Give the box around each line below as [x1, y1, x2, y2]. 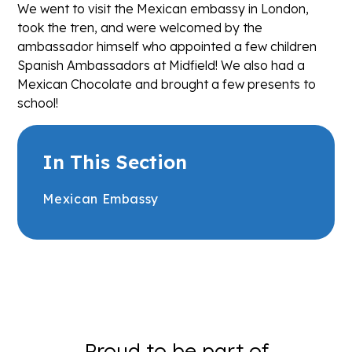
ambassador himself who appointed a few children [17, 38, 317, 55]
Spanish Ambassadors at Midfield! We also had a [17, 57, 306, 74]
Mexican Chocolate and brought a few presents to [17, 76, 317, 93]
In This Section [42, 150, 188, 174]
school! [17, 95, 62, 112]
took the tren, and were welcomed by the [17, 20, 263, 36]
